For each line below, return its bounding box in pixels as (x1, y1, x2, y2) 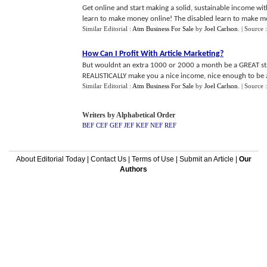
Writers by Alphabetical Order (82, 111, 175, 119)
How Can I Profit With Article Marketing (82, 49, 220, 58)
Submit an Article (179, 155, 234, 163)
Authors (120, 165, 147, 173)
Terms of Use (131, 155, 174, 163)
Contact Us (90, 155, 126, 163)
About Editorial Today (15, 155, 85, 163)
